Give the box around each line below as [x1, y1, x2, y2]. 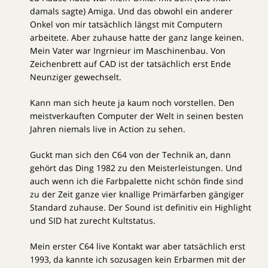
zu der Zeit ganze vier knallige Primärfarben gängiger [30, 188, 244, 200]
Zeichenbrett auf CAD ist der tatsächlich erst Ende [30, 57, 231, 69]
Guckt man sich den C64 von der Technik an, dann [30, 148, 231, 160]
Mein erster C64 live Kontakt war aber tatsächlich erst [30, 240, 245, 252]
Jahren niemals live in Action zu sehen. [30, 123, 185, 135]
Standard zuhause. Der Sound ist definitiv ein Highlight [30, 201, 251, 213]
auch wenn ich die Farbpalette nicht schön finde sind [30, 175, 243, 187]
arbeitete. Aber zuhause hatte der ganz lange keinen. [30, 31, 244, 43]
